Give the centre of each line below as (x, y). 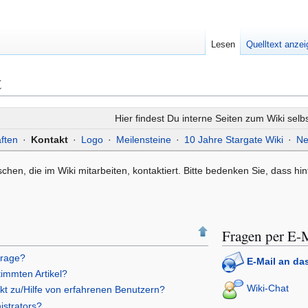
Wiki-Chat (268, 288)
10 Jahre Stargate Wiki (233, 140)
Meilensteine (143, 140)
